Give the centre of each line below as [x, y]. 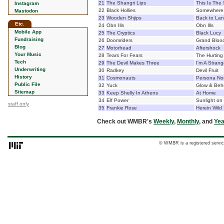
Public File [27, 84]
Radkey [115, 70]
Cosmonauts [121, 78]
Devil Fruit [207, 70]
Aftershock [208, 48]
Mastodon [26, 11]
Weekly [164, 121]
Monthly [188, 121]
